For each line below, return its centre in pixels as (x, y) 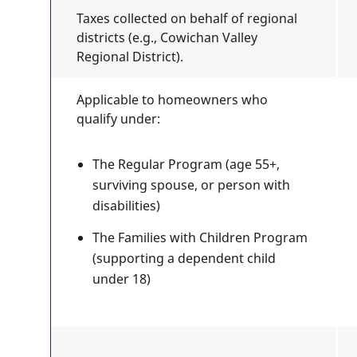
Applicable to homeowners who (172, 100)
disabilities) (126, 206)
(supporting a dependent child (184, 258)
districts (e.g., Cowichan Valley (167, 37)
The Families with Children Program (200, 237)
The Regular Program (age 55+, (186, 164)
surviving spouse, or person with (191, 185)
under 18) (121, 279)
